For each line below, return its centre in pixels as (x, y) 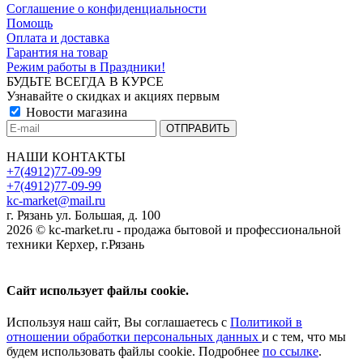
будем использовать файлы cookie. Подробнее (135, 352)
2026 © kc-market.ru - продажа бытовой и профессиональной (174, 229)
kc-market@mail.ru (56, 200)
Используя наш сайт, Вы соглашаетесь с (118, 322)
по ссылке (290, 352)
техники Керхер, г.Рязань (75, 244)
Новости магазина (75, 112)
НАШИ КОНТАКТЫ (66, 156)
